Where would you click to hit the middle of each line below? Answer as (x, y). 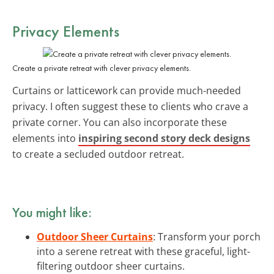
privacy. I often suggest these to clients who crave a (130, 106)
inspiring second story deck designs (164, 138)
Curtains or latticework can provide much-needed (127, 90)
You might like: (52, 212)
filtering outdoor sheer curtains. (111, 266)
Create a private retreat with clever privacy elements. (102, 68)
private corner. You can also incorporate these (120, 122)
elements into (45, 138)
